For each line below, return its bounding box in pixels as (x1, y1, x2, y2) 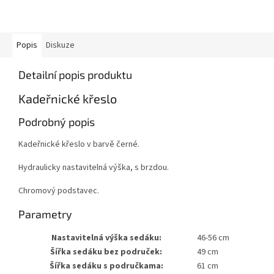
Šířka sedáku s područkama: (49, 260, 163, 273)
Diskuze (46, 39, 75, 52)
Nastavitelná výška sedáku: (51, 232, 161, 245)
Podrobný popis (18, 115, 95, 129)
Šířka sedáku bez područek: (50, 246, 162, 259)
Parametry (18, 207, 72, 221)
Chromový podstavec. (18, 185, 101, 198)
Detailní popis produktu (18, 68, 132, 82)
